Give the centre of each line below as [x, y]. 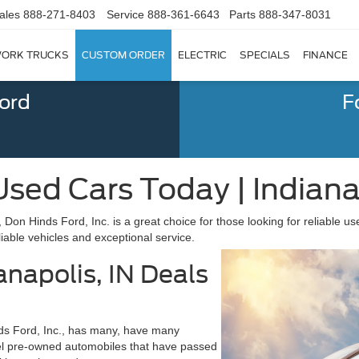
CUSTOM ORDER [123, 55]
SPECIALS [265, 55]
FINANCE [325, 55]
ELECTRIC [202, 55]
